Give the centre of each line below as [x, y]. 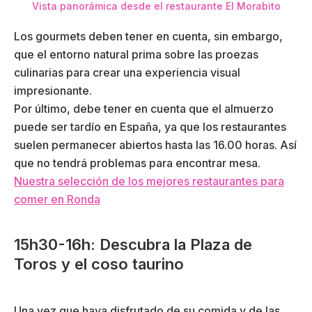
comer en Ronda [57, 199]
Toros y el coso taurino [99, 264]
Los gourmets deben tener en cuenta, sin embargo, [148, 36]
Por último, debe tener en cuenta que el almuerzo [144, 108]
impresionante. [53, 90]
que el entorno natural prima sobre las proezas [136, 54]
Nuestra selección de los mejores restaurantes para [149, 181]
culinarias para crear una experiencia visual [127, 72]
